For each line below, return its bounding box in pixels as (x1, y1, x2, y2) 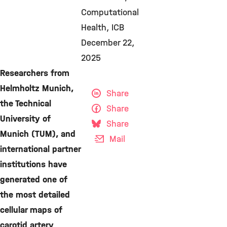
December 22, (81, 37, 134, 48)
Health (81, 22, 106, 33)
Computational (81, 7, 139, 18)
